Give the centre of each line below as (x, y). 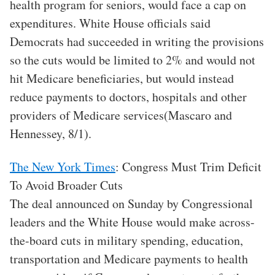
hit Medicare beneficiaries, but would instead (122, 79)
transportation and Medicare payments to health (129, 259)
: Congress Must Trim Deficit (188, 167)
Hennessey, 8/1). (51, 134)
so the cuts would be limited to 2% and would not (133, 60)
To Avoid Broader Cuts (66, 185)
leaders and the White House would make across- (132, 222)
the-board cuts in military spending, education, (126, 241)
